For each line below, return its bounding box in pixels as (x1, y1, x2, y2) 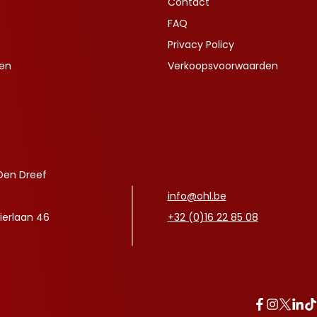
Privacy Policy (167, 38, 234, 52)
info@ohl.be (167, 189, 226, 204)
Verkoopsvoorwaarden (167, 59, 278, 74)
